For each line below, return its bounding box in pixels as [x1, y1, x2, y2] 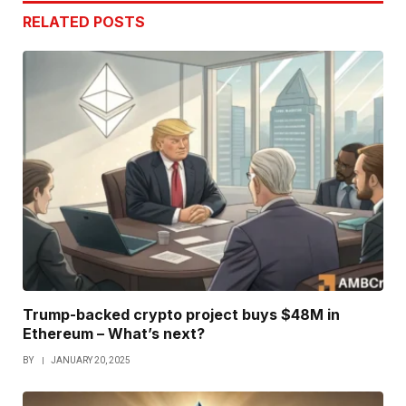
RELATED [23, 12, 93, 31]
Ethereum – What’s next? [23, 324, 205, 343]
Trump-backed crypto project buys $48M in [23, 305, 340, 324]
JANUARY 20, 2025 [51, 355, 130, 366]
